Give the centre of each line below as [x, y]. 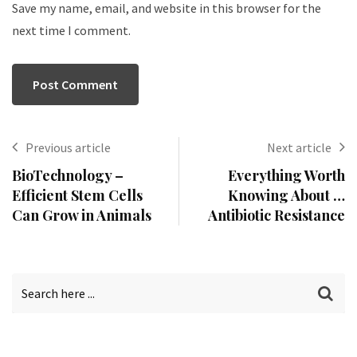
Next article [299, 147]
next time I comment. [71, 30]
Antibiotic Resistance [277, 215]
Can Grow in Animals [82, 215]
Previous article [68, 147]
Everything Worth [286, 175]
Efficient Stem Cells [77, 195]
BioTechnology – [68, 175]
